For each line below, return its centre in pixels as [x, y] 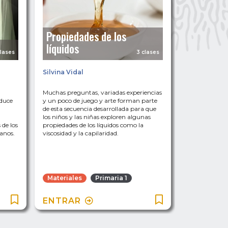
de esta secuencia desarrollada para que [99, 109]
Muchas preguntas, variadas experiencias [102, 93]
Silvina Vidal [63, 72]
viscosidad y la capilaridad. [81, 133]
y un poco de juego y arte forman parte [100, 101]
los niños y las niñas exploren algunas [97, 117]
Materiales [65, 178]
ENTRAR [62, 201]
